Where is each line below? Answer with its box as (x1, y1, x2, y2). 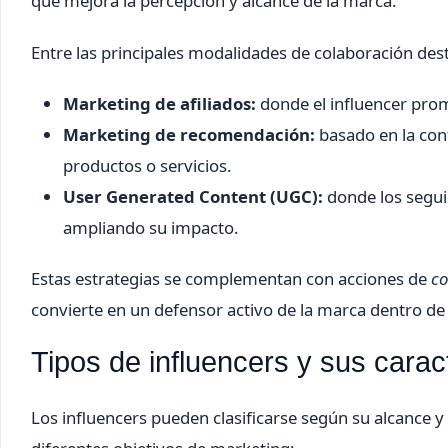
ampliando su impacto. (63, 215, 239, 239)
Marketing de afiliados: (63, 91, 256, 115)
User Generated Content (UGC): (63, 184, 323, 208)
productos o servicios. (63, 153, 232, 177)
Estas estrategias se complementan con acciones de (31, 266, 431, 290)
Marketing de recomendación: (63, 122, 315, 146)
